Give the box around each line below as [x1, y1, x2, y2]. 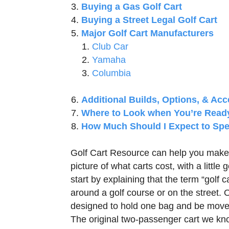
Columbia [92, 68, 131, 78]
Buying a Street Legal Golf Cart [81, 15, 217, 25]
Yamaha [92, 55, 126, 65]
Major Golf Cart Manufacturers [81, 28, 214, 38]
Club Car [92, 41, 128, 52]
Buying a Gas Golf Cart [81, 2, 182, 12]
